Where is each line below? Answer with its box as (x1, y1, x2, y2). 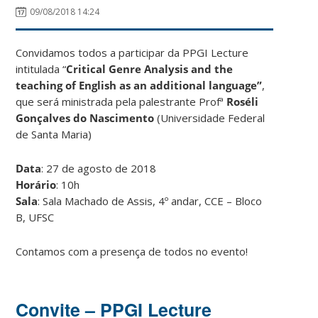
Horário (16, 177, 57, 192)
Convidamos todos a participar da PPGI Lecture (16, 45, 249, 60)
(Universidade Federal (154, 110, 265, 125)
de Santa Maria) (16, 126, 92, 141)
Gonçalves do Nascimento (16, 110, 155, 125)
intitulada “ (16, 61, 67, 76)
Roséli (226, 94, 259, 109)
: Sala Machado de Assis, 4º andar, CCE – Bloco (38, 193, 263, 208)
